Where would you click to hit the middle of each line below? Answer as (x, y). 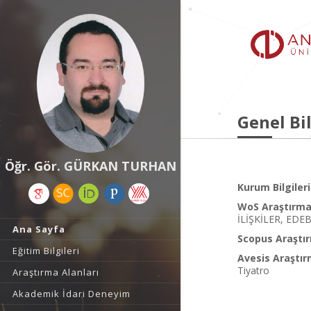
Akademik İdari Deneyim (72, 294)
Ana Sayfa (39, 229)
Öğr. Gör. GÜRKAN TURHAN (90, 166)
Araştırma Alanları (56, 272)
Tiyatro (253, 270)
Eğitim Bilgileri (46, 251)
